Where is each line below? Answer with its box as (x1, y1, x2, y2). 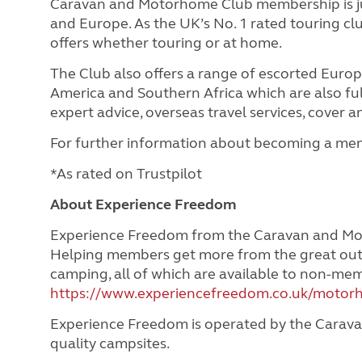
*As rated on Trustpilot (50, 164, 202, 183)
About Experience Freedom (50, 195, 237, 213)
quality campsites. (50, 334, 170, 352)
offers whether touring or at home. (50, 33, 282, 52)
